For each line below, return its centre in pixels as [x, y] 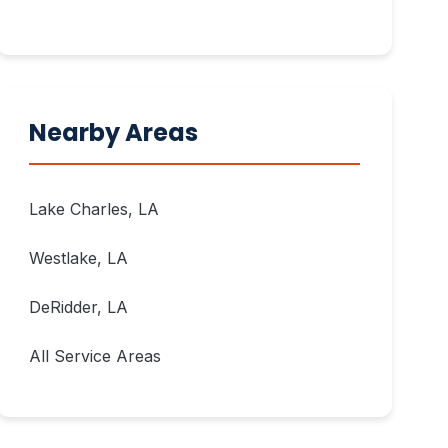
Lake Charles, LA [94, 209]
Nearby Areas [114, 132]
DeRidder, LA [79, 307]
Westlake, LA [79, 258]
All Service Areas [95, 356]
